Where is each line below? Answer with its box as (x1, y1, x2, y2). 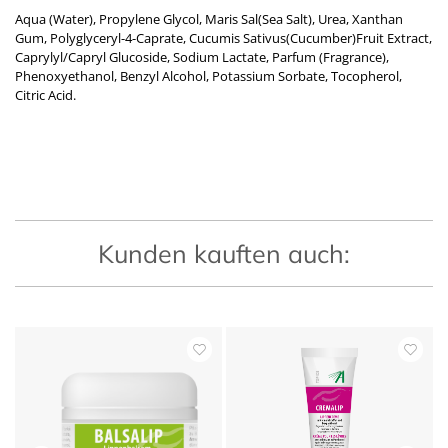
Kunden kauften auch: (98, 237, 350, 269)
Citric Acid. (15, 85, 76, 104)
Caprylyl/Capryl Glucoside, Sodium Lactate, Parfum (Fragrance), (15, 47, 389, 66)
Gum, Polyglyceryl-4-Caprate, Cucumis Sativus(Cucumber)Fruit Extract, (15, 28, 432, 47)
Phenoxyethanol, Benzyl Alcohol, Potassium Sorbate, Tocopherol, (15, 66, 402, 85)
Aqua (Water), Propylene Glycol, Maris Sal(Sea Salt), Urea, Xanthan (15, 9, 403, 28)
